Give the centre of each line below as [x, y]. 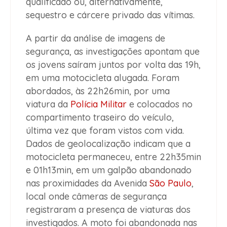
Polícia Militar [99, 104]
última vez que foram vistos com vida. [105, 130]
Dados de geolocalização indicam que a [108, 143]
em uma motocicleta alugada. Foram [103, 78]
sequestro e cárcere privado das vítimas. [110, 15]
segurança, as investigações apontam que [113, 51]
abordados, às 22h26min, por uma [98, 91]
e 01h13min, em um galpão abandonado [109, 170]
